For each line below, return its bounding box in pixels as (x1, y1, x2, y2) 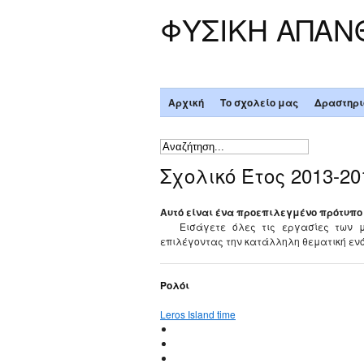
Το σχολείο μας (219, 95, 298, 110)
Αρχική (167, 95, 204, 110)
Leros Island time (160, 307, 236, 322)
